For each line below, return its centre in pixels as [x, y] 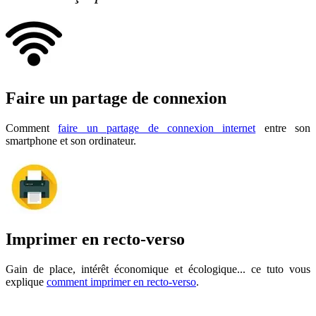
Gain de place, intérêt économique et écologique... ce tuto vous [158, 269]
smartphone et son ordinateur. [71, 140]
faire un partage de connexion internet [157, 128]
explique [26, 282]
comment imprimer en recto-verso [121, 282]
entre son [283, 128]
